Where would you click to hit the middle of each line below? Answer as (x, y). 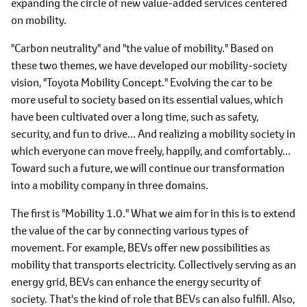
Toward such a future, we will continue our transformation (148, 168)
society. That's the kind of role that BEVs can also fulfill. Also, (153, 298)
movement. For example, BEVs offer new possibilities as (140, 247)
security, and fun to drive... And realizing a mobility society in (153, 133)
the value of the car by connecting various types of (130, 230)
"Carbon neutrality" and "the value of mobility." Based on (142, 48)
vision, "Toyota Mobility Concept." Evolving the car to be (142, 82)
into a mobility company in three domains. (110, 185)
